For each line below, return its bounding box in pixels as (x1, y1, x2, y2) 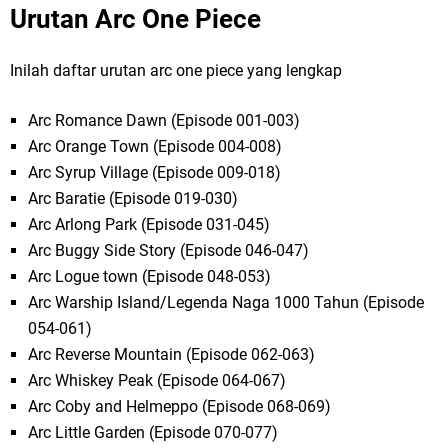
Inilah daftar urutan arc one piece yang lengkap (10, 61, 342, 81)
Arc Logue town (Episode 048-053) (28, 267, 272, 287)
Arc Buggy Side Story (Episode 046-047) (28, 241, 310, 261)
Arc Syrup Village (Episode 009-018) (28, 163, 282, 183)
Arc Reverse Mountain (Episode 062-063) (28, 345, 316, 365)
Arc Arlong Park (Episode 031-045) (28, 215, 271, 235)
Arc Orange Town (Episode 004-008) (28, 137, 283, 157)
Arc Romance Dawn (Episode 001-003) (28, 111, 301, 131)
